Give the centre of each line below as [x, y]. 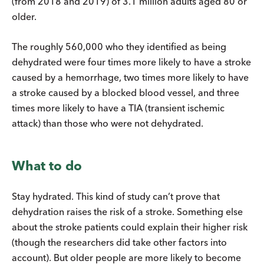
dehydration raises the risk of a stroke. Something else [127, 211]
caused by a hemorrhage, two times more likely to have [130, 77]
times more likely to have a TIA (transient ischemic [118, 108]
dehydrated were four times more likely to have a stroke [131, 62]
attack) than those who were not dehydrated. [108, 123]
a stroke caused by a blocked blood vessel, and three [126, 92]
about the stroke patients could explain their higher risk [130, 227]
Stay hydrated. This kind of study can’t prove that [116, 196]
